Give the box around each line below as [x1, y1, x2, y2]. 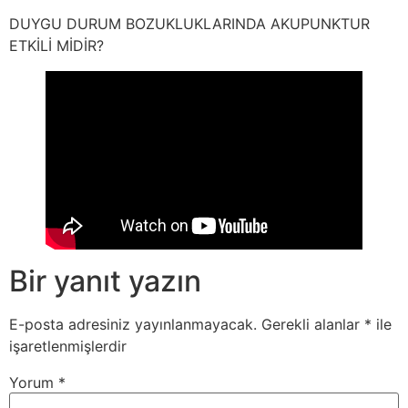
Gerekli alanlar [261, 315, 364, 334]
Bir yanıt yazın [9, 263, 201, 300]
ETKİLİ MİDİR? [9, 36, 104, 56]
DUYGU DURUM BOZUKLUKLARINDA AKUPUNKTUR [9, 15, 370, 34]
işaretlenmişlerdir [9, 337, 127, 356]
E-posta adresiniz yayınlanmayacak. [9, 315, 257, 334]
